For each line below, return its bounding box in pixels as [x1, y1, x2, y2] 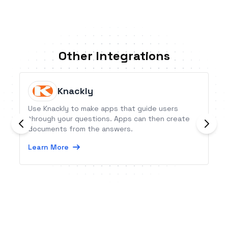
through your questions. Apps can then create [28, 114, 190, 124]
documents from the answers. [28, 124, 133, 134]
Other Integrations [58, 48, 170, 64]
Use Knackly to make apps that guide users [28, 104, 179, 113]
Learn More [28, 142, 69, 152]
